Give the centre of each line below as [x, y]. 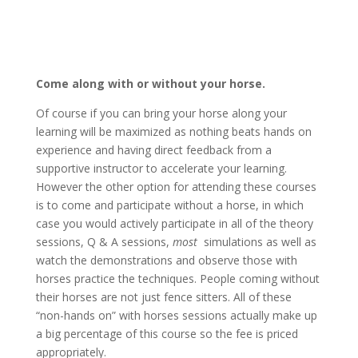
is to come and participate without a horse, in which [169, 205]
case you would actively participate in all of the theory [174, 223]
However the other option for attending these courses [176, 187]
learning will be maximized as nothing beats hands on [173, 131]
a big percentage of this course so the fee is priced [167, 334]
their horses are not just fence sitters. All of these [163, 297]
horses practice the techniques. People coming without [177, 278]
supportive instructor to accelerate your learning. [161, 168]
